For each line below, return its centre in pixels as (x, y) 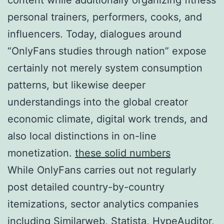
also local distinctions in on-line (82, 136)
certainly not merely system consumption (105, 68)
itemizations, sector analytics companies (103, 204)
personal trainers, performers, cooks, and (105, 17)
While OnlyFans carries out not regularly (102, 170)
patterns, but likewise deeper (76, 85)
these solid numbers (123, 153)
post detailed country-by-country (86, 187)
